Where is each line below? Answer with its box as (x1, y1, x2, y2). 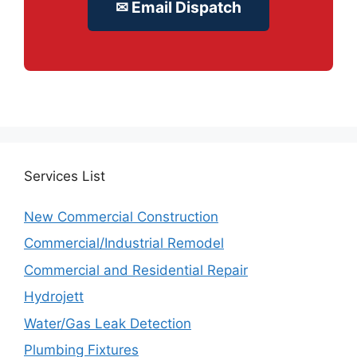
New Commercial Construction (24, 208, 218, 225)
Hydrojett (24, 288, 84, 304)
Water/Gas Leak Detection (24, 315, 191, 331)
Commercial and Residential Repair (24, 261, 248, 278)
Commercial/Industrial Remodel (24, 235, 224, 251)
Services (24, 168, 78, 184)
